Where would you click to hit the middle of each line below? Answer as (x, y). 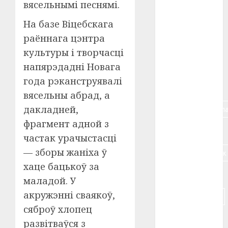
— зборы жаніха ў (65, 152)
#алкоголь (185, 21)
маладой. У (50, 181)
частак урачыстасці (70, 138)
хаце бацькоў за (61, 166)
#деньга (181, 175)
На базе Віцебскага (68, 24)
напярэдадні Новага (72, 67)
